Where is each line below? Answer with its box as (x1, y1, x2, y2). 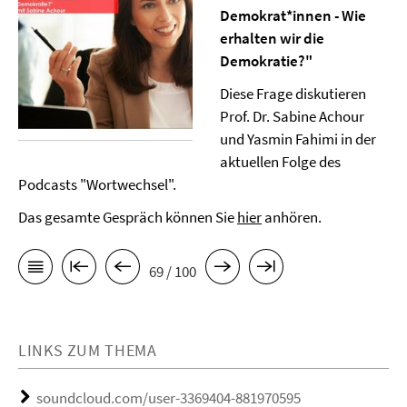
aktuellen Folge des (219, 152, 341, 172)
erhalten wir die (219, 28, 324, 48)
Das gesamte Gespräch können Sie (18, 207, 237, 227)
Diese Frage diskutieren (219, 84, 366, 104)
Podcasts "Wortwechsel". (18, 174, 176, 194)
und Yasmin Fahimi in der (219, 129, 376, 149)
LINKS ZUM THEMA (18, 340, 157, 362)
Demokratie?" (219, 51, 313, 71)
